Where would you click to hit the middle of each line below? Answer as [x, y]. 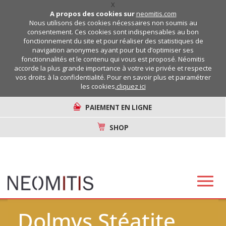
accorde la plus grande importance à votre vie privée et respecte [113, 68]
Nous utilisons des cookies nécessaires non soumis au [113, 23]
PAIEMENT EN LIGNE [119, 107]
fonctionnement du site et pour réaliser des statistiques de [113, 41]
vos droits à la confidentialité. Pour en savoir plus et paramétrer [113, 77]
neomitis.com [156, 14]
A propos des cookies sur [93, 14]
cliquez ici [131, 86]
